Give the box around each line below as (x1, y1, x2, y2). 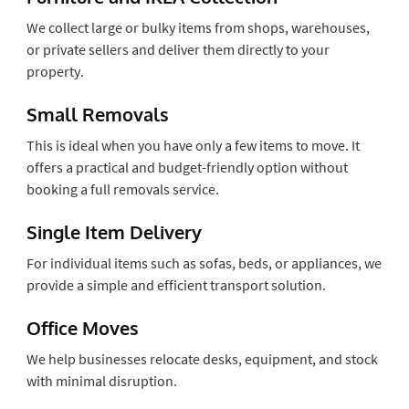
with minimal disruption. (26, 371, 177, 390)
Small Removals (26, 101, 169, 126)
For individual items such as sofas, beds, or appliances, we (26, 253, 382, 272)
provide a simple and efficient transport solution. (26, 275, 326, 294)
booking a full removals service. (26, 179, 219, 198)
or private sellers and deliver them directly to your (26, 39, 330, 58)
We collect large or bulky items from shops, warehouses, (26, 17, 370, 37)
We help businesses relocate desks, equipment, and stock (26, 349, 378, 368)
